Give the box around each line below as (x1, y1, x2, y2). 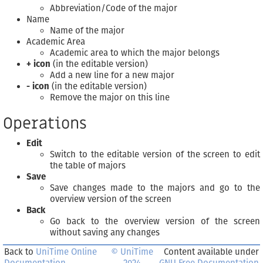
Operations (3, 113, 87, 134)
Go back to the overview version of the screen (50, 216, 260, 227)
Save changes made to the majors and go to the (50, 183, 260, 194)
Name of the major (50, 25, 124, 36)
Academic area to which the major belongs (50, 48, 220, 59)
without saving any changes (50, 227, 160, 238)
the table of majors (50, 160, 126, 171)
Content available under (164, 247, 259, 258)
